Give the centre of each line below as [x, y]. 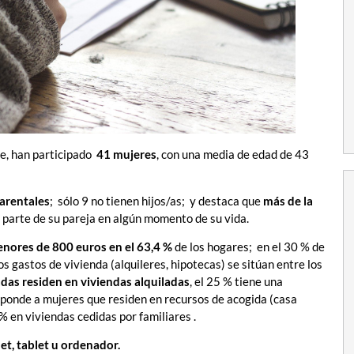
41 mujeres [126, 154]
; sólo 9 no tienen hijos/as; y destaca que [156, 200]
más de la [288, 200]
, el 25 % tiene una [236, 282]
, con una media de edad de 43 [233, 154]
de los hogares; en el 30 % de [250, 247]
